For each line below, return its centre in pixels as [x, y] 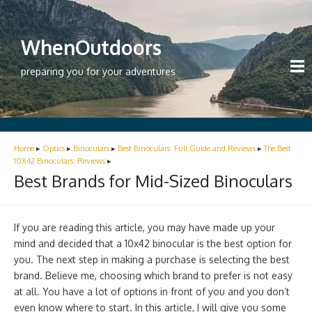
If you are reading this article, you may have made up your [145, 227]
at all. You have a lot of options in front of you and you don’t [152, 291]
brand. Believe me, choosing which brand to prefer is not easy [153, 275]
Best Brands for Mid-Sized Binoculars [153, 181]
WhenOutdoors [91, 47]
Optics [54, 148]
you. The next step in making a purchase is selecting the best [152, 259]
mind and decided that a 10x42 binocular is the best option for [153, 243]
